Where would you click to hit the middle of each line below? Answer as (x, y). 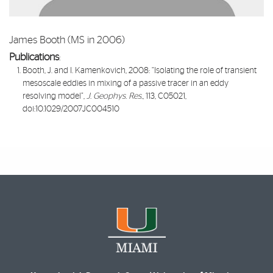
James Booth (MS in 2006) (67, 40)
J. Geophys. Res (114, 97)
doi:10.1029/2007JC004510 (71, 109)
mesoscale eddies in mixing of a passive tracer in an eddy (126, 84)
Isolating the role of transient (206, 71)
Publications (34, 57)
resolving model (52, 97)
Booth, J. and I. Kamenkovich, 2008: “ (89, 71)
